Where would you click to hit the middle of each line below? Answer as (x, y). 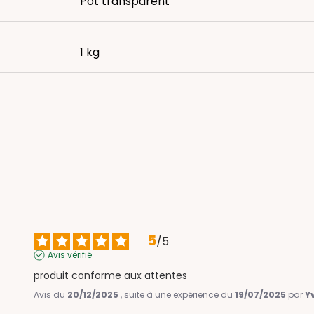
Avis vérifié (70, 254)
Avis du (51, 294)
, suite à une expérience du (178, 294)
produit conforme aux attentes (111, 275)
